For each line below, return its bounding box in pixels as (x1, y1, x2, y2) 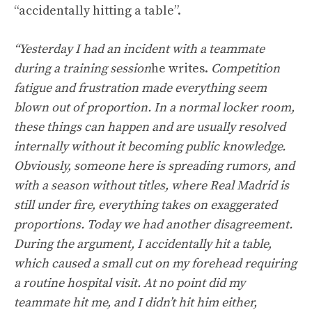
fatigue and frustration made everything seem (14, 79, 267, 96)
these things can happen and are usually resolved (14, 118, 286, 135)
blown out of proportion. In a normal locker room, (14, 99, 295, 116)
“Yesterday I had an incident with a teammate (14, 40, 265, 57)
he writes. (151, 60, 211, 77)
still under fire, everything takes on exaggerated (14, 196, 277, 213)
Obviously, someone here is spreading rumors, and (14, 157, 295, 174)
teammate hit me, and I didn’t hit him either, (14, 294, 257, 311)
